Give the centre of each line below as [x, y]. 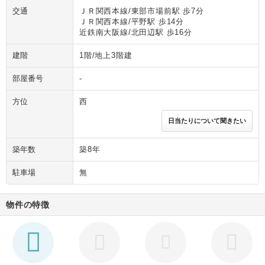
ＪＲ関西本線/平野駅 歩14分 [132, 22]
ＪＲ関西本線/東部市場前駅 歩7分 [142, 11]
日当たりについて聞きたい [207, 121]
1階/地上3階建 [106, 56]
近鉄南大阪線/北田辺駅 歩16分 [136, 33]
